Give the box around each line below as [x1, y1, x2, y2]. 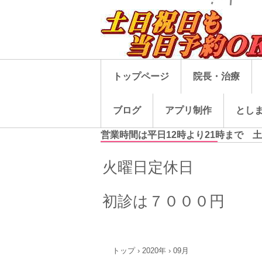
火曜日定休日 [102, 158, 194, 176]
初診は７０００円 [102, 192, 225, 210]
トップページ [113, 71, 169, 81]
